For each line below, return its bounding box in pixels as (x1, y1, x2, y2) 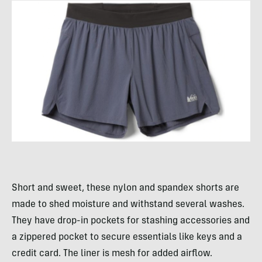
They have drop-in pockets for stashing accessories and (12, 216, 250, 226)
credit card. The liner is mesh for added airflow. (12, 249, 212, 258)
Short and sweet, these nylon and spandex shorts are (12, 183, 239, 193)
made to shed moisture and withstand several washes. (12, 199, 244, 209)
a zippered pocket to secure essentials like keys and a (12, 232, 242, 242)
